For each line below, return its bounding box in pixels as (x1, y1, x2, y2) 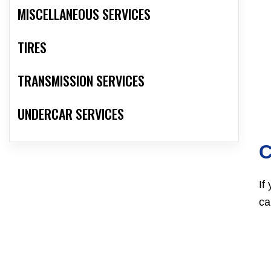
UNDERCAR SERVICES (18, 104, 124, 124)
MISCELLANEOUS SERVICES (18, 4, 151, 24)
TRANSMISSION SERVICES (18, 71, 145, 91)
